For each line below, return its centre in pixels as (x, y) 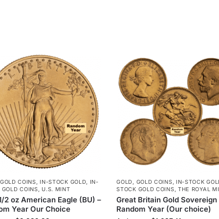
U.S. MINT (56, 189)
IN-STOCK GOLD (63, 182)
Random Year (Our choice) (164, 209)
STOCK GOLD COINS (145, 189)
